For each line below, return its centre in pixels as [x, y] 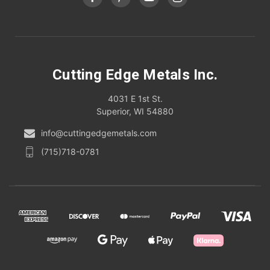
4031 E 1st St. [135, 99]
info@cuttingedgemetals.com [99, 133]
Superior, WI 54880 [135, 111]
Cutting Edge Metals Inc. [135, 75]
